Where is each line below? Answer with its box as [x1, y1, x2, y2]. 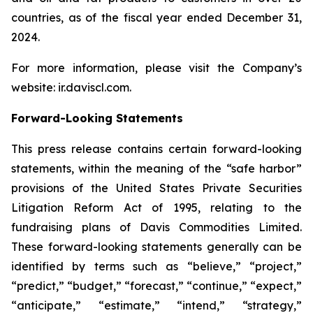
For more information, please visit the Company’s [11, 61, 302, 75]
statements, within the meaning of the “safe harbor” [11, 161, 302, 175]
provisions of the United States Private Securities [11, 181, 302, 195]
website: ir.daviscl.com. [11, 80, 131, 94]
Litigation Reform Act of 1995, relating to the [11, 201, 302, 214]
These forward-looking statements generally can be [11, 240, 302, 254]
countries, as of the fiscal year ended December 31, [11, 10, 302, 24]
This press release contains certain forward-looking [11, 142, 302, 156]
